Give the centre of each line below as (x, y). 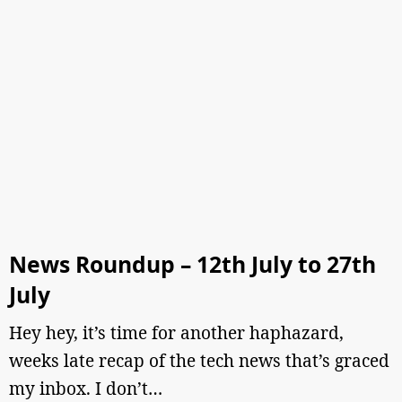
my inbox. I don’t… (86, 389)
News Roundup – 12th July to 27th (192, 264)
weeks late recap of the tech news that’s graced (199, 361)
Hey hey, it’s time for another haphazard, (176, 333)
